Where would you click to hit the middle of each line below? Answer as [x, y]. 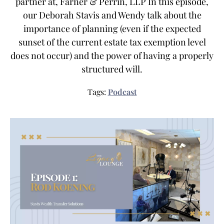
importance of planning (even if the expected [112, 29]
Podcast [122, 92]
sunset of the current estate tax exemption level [112, 42]
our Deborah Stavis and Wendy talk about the [112, 15]
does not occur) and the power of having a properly [112, 56]
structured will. [112, 69]
